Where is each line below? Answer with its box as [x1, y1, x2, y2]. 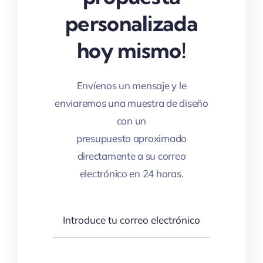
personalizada [65, 9, 198, 36]
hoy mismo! [77, 36, 186, 63]
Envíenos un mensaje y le [76, 79, 187, 92]
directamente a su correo [77, 149, 186, 162]
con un [116, 114, 147, 127]
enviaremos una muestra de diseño [55, 96, 208, 109]
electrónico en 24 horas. [79, 167, 184, 180]
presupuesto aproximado [76, 131, 187, 144]
